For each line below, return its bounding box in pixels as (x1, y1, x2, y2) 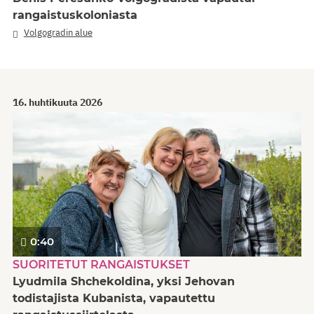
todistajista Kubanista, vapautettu (13, 291, 215, 305)
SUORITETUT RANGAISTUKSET (13, 257, 190, 271)
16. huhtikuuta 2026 (13, 95, 102, 109)
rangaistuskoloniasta (13, 8, 137, 22)
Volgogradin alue (23, 27, 93, 39)
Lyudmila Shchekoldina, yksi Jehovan (13, 274, 235, 288)
